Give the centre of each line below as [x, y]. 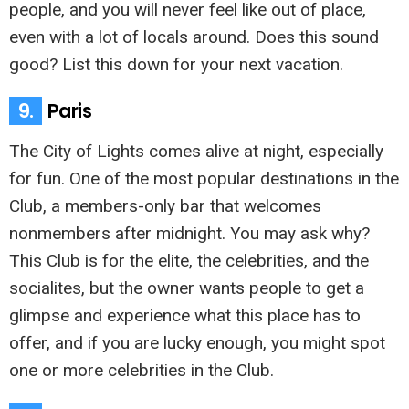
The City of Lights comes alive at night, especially [196, 151]
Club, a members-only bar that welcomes [165, 205]
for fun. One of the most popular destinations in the [204, 178]
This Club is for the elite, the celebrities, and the [189, 260]
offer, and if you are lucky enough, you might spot [197, 342]
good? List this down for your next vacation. [176, 64]
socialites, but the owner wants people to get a [187, 288]
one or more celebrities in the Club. [142, 370]
